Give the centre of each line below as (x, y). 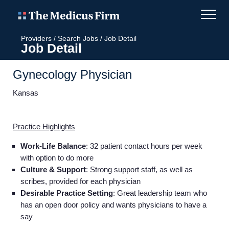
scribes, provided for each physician (81, 181)
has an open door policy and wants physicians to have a (113, 204)
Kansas (26, 93)
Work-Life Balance (53, 146)
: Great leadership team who (160, 193)
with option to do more (57, 157)
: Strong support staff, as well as (139, 169)
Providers (36, 38)
